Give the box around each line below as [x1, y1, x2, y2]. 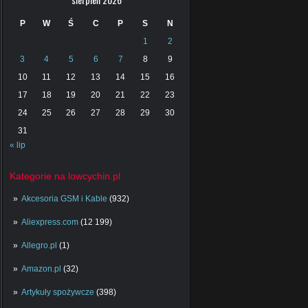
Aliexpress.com [21, 217, 78, 228]
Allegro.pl [21, 241, 57, 251]
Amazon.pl [21, 264, 61, 274]
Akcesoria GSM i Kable [21, 194, 107, 204]
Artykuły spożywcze [21, 287, 94, 298]
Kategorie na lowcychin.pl [10, 170, 120, 182]
